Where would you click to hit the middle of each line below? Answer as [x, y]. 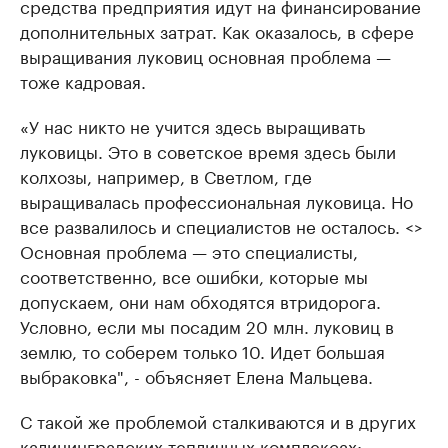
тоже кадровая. [83, 80]
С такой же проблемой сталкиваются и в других [218, 420]
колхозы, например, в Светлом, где [166, 175]
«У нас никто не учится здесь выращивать [192, 125]
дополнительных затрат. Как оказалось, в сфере [217, 30]
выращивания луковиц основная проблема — [205, 55]
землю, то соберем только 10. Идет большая [202, 350]
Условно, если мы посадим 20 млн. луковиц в [207, 325]
